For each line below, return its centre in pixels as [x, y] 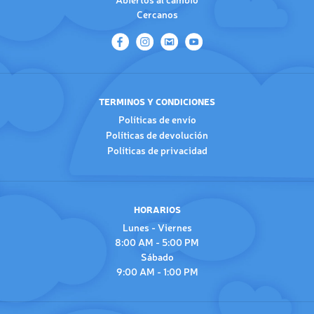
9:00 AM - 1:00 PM [157, 271]
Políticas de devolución [157, 135]
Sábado [157, 257]
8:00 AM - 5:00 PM [157, 242]
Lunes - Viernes [157, 227]
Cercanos [157, 14]
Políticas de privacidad [157, 150]
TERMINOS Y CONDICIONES [157, 101]
